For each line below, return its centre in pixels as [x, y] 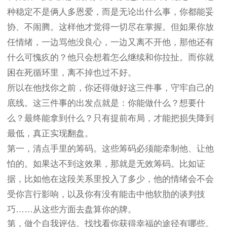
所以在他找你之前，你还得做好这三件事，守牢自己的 [110, 88]
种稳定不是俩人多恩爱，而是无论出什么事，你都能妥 [110, 12]
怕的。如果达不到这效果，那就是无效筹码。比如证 [106, 164]
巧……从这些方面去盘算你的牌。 [72, 210]
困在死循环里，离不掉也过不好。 [72, 73]
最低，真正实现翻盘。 [50, 134]
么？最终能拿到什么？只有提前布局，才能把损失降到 [110, 119]
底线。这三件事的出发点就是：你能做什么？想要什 [106, 103]
